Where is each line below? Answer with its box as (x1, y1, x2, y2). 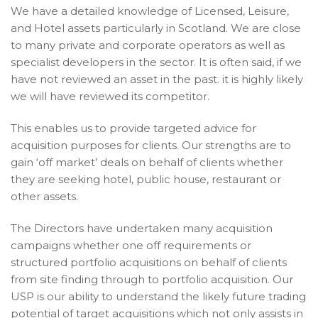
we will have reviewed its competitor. (11, 89, 209, 104)
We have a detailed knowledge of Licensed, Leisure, (11, 4, 289, 18)
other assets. (11, 190, 78, 204)
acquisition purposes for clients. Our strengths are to (11, 138, 291, 153)
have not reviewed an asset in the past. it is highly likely (11, 72, 303, 87)
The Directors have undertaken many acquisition (11, 221, 273, 236)
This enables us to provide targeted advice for (11, 121, 256, 136)
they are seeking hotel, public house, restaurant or (11, 172, 281, 187)
